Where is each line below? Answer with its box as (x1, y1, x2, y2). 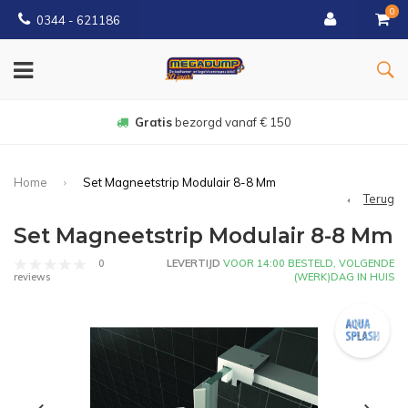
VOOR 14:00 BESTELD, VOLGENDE (220, 256, 394, 270)
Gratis (135, 115, 172, 129)
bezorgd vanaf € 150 (172, 115, 291, 129)
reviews (14, 270, 50, 284)
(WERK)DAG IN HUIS (294, 270, 394, 283)
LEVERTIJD (167, 256, 220, 270)
